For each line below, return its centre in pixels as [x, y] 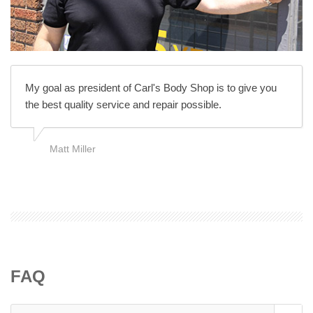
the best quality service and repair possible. [123, 104]
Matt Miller [73, 148]
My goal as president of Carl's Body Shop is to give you [151, 87]
